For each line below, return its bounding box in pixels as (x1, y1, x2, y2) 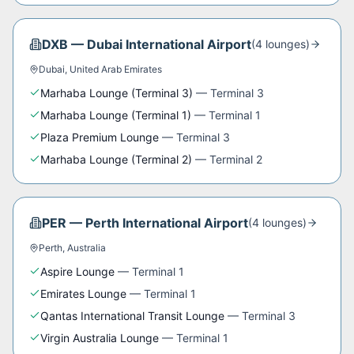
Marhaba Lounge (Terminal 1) (40, 108, 191, 122)
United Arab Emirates (70, 63, 162, 75)
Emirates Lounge (40, 287, 126, 300)
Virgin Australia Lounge (40, 331, 159, 345)
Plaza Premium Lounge (40, 130, 159, 144)
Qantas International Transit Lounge (40, 309, 224, 322)
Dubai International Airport (87, 36, 251, 52)
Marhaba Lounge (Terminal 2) (40, 153, 192, 166)
